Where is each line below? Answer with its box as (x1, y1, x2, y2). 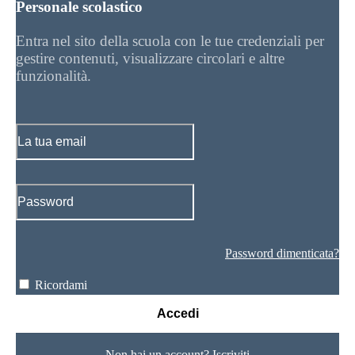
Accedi (156, 307, 199, 321)
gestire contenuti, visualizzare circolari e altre (16, 50, 284, 67)
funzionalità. (16, 67, 91, 85)
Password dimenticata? (225, 246, 339, 261)
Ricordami (35, 278, 87, 292)
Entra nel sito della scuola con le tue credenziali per (16, 32, 324, 50)
